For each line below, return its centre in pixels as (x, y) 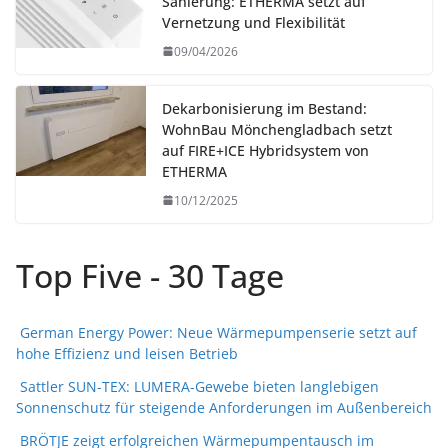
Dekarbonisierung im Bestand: (264, 108)
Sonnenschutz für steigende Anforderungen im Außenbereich (224, 407)
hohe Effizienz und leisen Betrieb (127, 353)
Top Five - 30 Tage (150, 275)
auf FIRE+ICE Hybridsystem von (265, 150)
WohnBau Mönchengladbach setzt (277, 129)
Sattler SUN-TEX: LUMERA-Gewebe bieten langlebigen (199, 386)
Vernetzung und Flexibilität (253, 22)
